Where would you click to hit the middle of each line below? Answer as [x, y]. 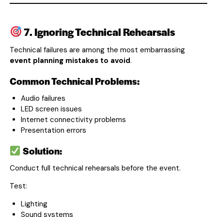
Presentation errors [53, 130]
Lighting [34, 204]
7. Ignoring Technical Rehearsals [99, 31]
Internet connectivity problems [73, 119]
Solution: [41, 151]
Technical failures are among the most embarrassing [97, 50]
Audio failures [43, 98]
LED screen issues [51, 109]
